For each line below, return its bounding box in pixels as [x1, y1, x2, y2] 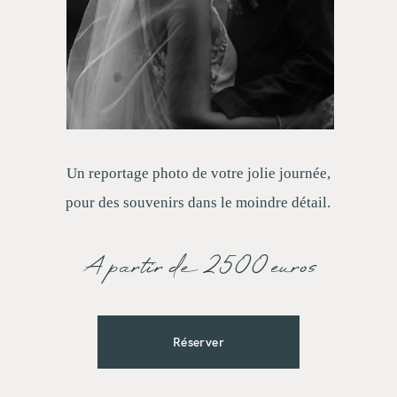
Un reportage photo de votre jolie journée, [66, 164, 331, 182]
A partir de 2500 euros [83, 251, 318, 284]
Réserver [172, 333, 225, 350]
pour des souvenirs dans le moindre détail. [66, 193, 331, 211]
